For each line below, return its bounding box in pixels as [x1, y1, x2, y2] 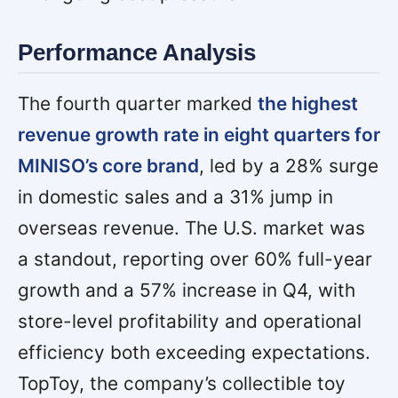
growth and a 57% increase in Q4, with [18, 278, 355, 301]
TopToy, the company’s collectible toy [18, 371, 346, 394]
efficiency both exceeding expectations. [18, 340, 370, 363]
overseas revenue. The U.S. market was [18, 216, 365, 239]
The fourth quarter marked [18, 92, 258, 115]
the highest [258, 92, 358, 115]
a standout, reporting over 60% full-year [18, 247, 372, 270]
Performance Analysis [18, 40, 256, 66]
